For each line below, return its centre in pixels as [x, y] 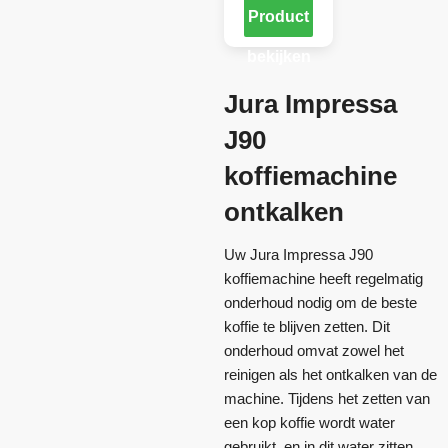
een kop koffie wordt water [309, 423]
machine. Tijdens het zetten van [327, 399]
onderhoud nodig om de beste [320, 303]
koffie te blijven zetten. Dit [307, 327]
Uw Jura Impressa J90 [298, 255]
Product [278, 17]
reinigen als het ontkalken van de [330, 375]
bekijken [278, 57]
